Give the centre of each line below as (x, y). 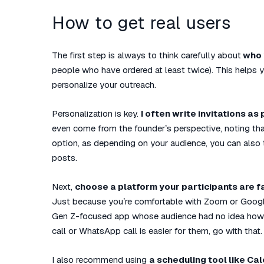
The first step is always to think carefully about (146, 55)
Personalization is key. (96, 113)
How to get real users (141, 23)
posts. (65, 158)
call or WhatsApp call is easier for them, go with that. (157, 231)
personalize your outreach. (104, 85)
